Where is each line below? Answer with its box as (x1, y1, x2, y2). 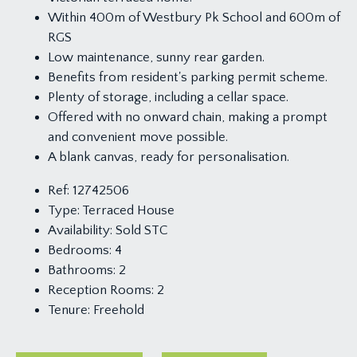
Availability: (48, 223, 112, 238)
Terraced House (80, 203, 175, 218)
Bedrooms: (48, 243, 112, 258)
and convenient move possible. (48, 130, 228, 145)
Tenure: (48, 303, 90, 318)
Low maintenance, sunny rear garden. (48, 50, 265, 65)
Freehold (90, 303, 144, 318)
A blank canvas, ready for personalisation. (48, 150, 289, 165)
